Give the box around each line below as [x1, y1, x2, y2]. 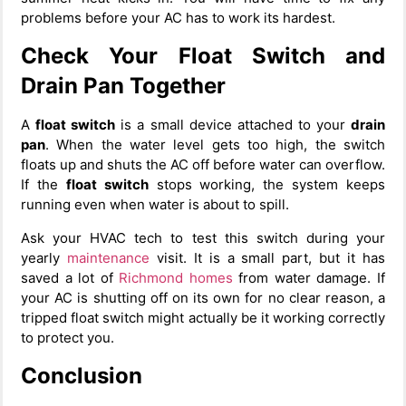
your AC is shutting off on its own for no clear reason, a [21, 288, 385, 306]
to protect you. [21, 328, 114, 346]
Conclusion [21, 362, 142, 389]
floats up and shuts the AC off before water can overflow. [21, 156, 385, 174]
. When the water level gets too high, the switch [45, 136, 385, 154]
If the [21, 176, 66, 194]
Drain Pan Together [21, 72, 226, 100]
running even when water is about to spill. [21, 196, 289, 214]
